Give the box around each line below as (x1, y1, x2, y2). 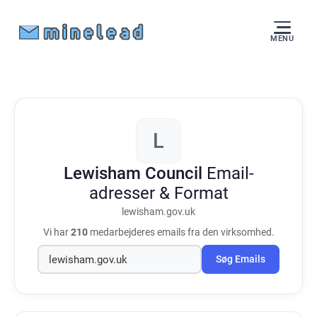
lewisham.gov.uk (122, 206, 195, 218)
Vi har (42, 226, 71, 238)
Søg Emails (216, 253, 265, 265)
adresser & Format (88, 183, 229, 203)
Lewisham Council (63, 163, 207, 183)
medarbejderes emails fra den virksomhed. (87, 226, 275, 238)
